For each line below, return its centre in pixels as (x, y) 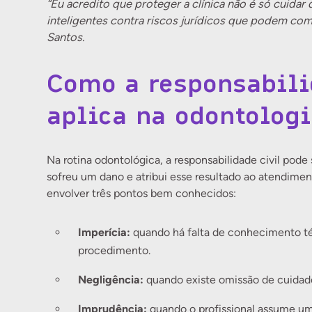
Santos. (66, 37)
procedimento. (115, 250)
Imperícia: (104, 232)
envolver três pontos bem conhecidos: (142, 193)
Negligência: (111, 279)
